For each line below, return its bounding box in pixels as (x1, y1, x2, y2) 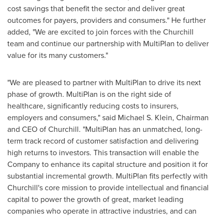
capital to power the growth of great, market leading (7, 193, 183, 205)
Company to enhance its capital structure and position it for (7, 158, 208, 170)
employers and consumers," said (7, 111, 118, 123)
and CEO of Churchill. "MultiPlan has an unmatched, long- (7, 123, 202, 135)
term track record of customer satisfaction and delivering (7, 135, 199, 146)
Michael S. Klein (118, 111, 172, 123)
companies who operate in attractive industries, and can (7, 205, 197, 217)
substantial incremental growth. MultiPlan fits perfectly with (7, 170, 208, 182)
